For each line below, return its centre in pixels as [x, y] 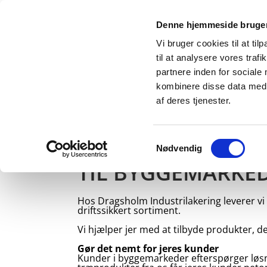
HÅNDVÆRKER [168, 105]
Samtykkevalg [184, 141]
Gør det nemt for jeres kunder [148, 249]
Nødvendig [179, 148]
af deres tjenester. [194, 101]
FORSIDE [98, 105]
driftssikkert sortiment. [129, 210]
